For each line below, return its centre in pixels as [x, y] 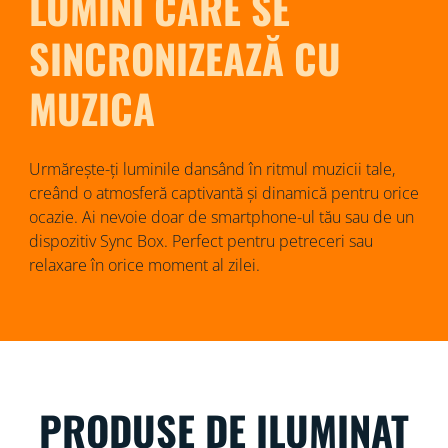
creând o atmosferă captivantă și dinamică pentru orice [223, 192]
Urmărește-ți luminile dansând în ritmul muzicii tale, [211, 168]
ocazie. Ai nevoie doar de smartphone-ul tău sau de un [221, 216]
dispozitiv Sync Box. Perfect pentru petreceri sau [200, 240]
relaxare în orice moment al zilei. [144, 264]
